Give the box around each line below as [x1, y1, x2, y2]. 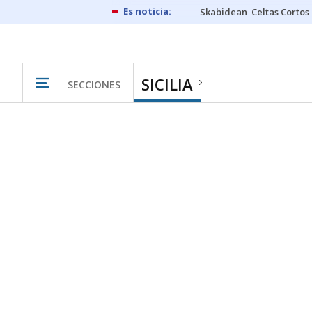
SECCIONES [68, 77, 120, 91]
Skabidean [200, 6, 247, 18]
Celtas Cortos [251, 6, 309, 18]
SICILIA [141, 74, 193, 95]
